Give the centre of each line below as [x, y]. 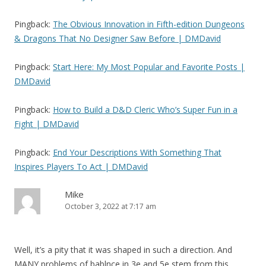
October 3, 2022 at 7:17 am [110, 207]
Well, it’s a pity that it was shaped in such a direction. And [123, 250]
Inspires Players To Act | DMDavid [81, 167]
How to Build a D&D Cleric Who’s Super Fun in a [145, 110]
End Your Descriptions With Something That [137, 153]
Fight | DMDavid [47, 124]
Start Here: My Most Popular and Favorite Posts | [149, 67]
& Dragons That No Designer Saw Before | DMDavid [118, 39]
